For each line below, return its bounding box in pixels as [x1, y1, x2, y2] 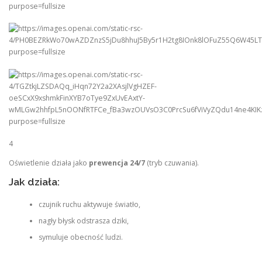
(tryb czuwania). [145, 158, 199, 168]
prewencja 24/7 [89, 158, 145, 168]
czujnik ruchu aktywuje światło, [38, 199, 140, 209]
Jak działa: [9, 176, 60, 188]
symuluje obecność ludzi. [38, 232, 123, 242]
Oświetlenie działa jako [9, 158, 89, 168]
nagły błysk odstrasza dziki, [38, 215, 129, 226]
